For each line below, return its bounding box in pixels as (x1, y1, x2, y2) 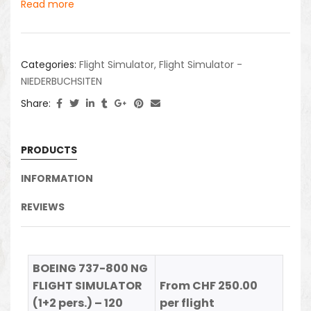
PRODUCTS (21, 142, 77, 157)
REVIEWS (21, 199, 65, 214)
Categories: (21, 57, 79, 72)
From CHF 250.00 (160, 277, 258, 294)
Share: (21, 96, 51, 110)
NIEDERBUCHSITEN (21, 74, 102, 88)
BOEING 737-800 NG (33, 260, 149, 276)
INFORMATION (21, 171, 93, 185)
